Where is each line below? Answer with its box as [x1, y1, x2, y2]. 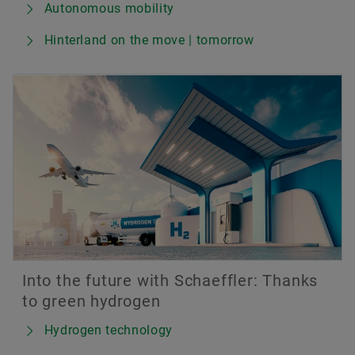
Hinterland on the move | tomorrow [44, 32, 254, 48]
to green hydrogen [22, 292, 161, 311]
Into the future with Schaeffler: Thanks [22, 271, 319, 291]
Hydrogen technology [44, 323, 173, 338]
